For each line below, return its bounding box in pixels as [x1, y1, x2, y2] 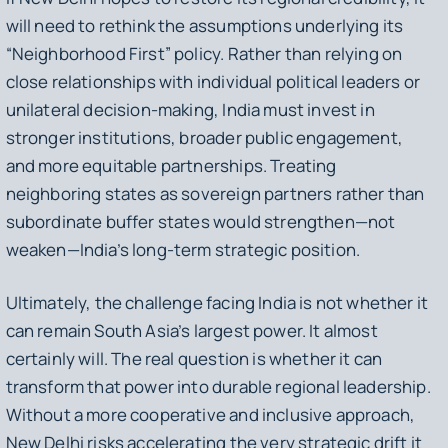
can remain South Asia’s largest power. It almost [5, 319, 378, 343]
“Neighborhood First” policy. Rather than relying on [5, 41, 403, 65]
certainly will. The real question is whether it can [5, 347, 383, 371]
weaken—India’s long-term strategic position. [5, 237, 361, 261]
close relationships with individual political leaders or [5, 69, 421, 93]
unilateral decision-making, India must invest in [5, 97, 375, 121]
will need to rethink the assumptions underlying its [5, 13, 404, 37]
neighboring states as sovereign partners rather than [5, 181, 425, 205]
